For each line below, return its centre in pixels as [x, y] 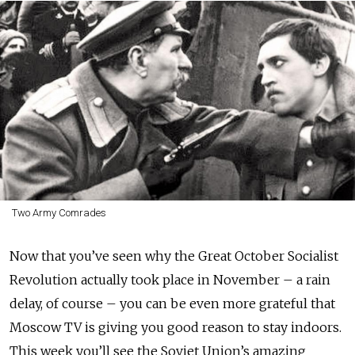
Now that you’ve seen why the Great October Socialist [174, 256]
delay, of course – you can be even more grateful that [172, 303]
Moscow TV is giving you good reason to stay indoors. [176, 327]
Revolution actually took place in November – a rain [170, 279]
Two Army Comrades [59, 212]
